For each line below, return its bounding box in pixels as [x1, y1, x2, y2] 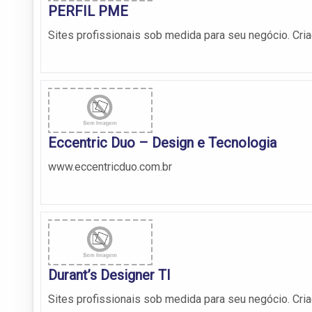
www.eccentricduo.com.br [48, 160, 172, 174]
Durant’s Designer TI [48, 267, 171, 284]
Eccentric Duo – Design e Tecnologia [48, 134, 276, 152]
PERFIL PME [48, 2, 128, 19]
